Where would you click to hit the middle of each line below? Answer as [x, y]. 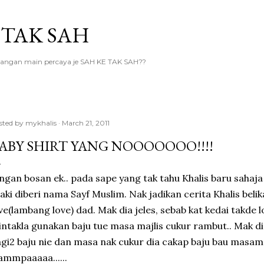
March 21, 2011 [86, 123]
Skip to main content [132, 15]
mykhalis [41, 123]
